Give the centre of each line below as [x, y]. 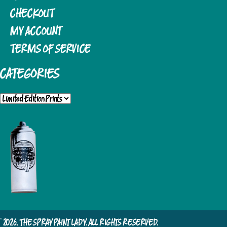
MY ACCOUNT [36, 31]
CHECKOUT [32, 13]
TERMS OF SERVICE [50, 49]
